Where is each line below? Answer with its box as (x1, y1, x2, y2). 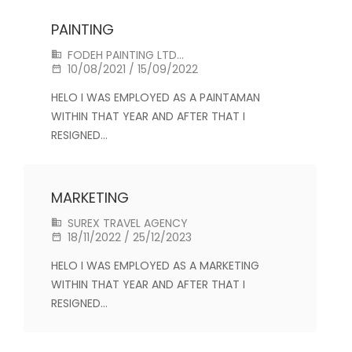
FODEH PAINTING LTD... (64, 47, 184, 63)
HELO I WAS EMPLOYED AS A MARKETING (51, 258, 259, 273)
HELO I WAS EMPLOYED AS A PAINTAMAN (51, 90, 260, 105)
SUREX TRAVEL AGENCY (64, 215, 188, 231)
